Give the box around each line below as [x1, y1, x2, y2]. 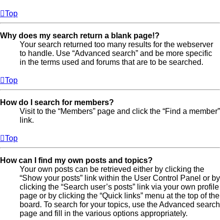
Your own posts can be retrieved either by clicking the [20, 165, 204, 174]
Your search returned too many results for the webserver [20, 40, 213, 49]
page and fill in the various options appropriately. [20, 209, 188, 218]
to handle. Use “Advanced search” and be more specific [20, 49, 212, 58]
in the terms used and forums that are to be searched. [20, 58, 203, 67]
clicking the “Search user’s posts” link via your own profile [20, 183, 219, 192]
